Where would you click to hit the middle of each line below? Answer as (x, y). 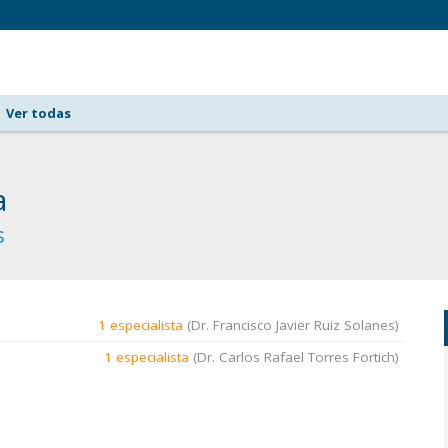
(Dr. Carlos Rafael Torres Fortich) (294, 357)
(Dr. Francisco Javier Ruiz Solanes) (291, 325)
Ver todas (39, 113)
